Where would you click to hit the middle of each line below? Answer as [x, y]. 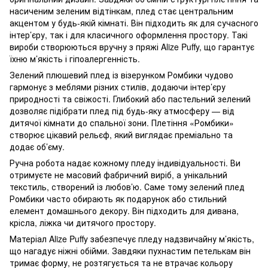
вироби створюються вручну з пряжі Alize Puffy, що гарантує [132, 47]
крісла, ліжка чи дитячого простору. [83, 223]
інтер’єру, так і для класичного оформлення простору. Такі [129, 35]
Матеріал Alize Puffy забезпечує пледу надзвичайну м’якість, [132, 239]
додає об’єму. [37, 147]
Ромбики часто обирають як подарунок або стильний [118, 199]
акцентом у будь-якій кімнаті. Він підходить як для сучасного [134, 23]
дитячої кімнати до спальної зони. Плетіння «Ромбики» [122, 123]
